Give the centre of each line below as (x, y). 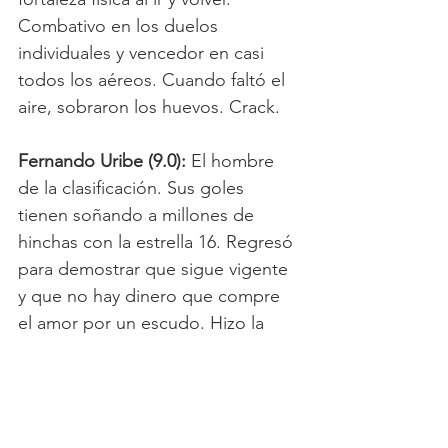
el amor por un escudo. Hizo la (143, 322)
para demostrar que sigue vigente (155, 268)
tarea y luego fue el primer (125, 349)
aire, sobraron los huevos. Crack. (149, 106)
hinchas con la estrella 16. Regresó (158, 241)
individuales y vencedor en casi (143, 52)
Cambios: (56, 430)
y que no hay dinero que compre (151, 295)
